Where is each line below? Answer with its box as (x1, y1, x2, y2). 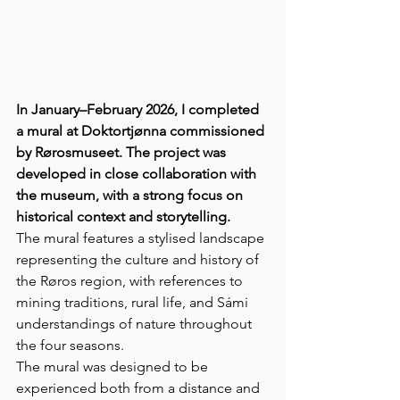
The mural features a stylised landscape (16, 229, 268, 246)
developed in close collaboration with (16, 164, 260, 182)
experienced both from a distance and (16, 379, 263, 396)
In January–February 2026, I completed (16, 100, 262, 118)
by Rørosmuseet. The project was (16, 143, 229, 161)
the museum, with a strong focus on (16, 186, 246, 204)
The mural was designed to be (16, 357, 212, 375)
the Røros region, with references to (16, 271, 246, 289)
